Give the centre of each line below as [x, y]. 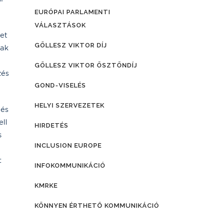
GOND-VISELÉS [60, 85]
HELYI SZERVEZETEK [70, 105]
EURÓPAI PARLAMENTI [73, 12]
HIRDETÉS [52, 125]
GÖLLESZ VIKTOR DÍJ [71, 45]
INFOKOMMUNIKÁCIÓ [70, 165]
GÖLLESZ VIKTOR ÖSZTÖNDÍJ [86, 65]
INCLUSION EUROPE [68, 145]
